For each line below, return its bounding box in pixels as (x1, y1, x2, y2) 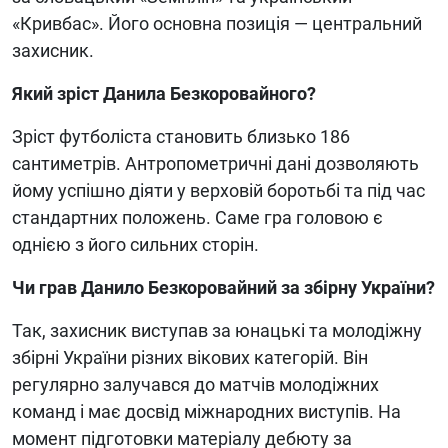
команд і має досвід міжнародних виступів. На (12, 400, 401, 422)
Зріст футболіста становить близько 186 (12, 125, 350, 147)
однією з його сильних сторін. (12, 233, 259, 255)
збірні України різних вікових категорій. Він (12, 346, 368, 368)
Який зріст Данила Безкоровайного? (12, 82, 316, 104)
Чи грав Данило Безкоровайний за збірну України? (12, 276, 435, 298)
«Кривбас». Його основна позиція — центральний (12, 12, 422, 34)
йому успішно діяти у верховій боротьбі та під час (12, 179, 425, 201)
